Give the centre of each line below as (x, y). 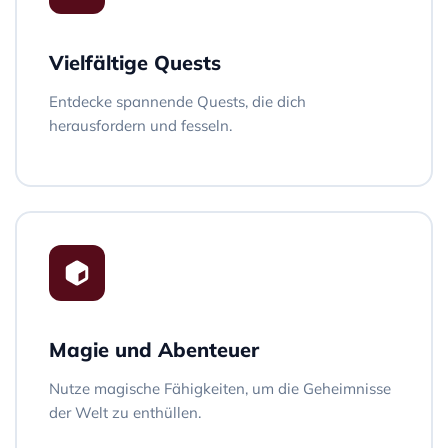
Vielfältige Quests (135, 62)
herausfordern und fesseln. (140, 125)
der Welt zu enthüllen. (125, 412)
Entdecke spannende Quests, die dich (177, 101)
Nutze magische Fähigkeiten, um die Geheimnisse (220, 388)
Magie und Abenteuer (154, 349)
